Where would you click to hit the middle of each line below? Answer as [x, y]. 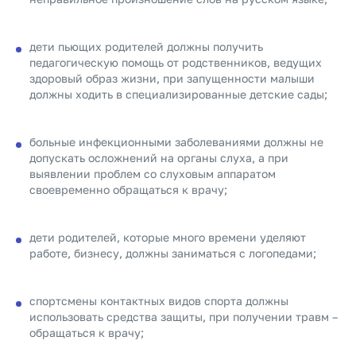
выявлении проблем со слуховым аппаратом [153, 174]
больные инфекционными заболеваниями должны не [176, 142]
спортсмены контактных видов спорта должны [159, 301]
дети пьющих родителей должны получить [146, 46]
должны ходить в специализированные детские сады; [178, 94]
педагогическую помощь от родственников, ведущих [176, 62]
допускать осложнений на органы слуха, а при [159, 158]
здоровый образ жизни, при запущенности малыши [172, 78]
